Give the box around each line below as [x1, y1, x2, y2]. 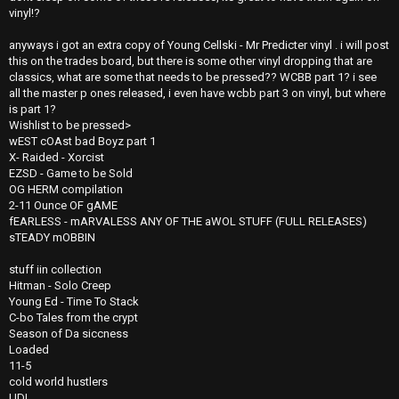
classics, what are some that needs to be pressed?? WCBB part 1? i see [9, 70, 377, 84]
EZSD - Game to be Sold [9, 167, 133, 180]
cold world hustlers [9, 375, 108, 388]
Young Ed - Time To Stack [9, 295, 139, 308]
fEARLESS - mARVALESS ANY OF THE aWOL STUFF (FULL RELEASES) [9, 215, 367, 228]
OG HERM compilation [9, 183, 123, 196]
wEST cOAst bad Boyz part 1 [9, 134, 156, 148]
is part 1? [9, 102, 56, 116]
